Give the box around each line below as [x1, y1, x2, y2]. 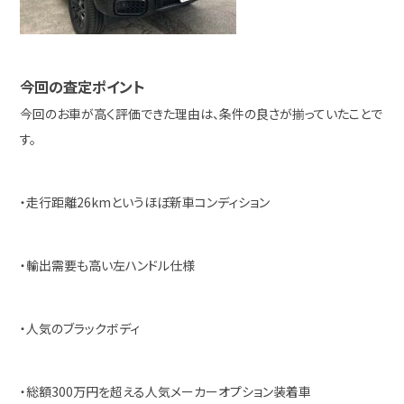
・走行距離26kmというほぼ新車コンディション [20, 193, 271, 211]
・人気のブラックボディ [20, 319, 141, 337]
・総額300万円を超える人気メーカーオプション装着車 [20, 382, 312, 400]
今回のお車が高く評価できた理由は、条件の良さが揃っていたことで [20, 105, 383, 123]
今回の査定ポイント [20, 76, 145, 97]
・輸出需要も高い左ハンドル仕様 [20, 256, 196, 274]
